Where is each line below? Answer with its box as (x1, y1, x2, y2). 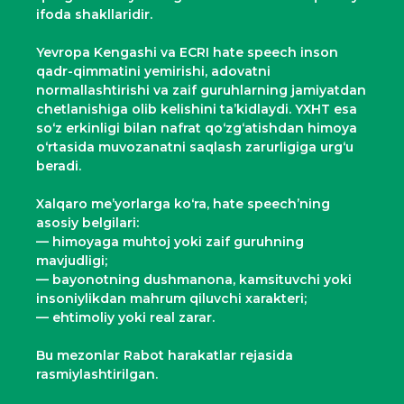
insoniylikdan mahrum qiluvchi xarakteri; (36, 289, 307, 307)
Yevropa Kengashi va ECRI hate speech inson (36, 43, 338, 60)
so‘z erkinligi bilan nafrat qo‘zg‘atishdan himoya (36, 119, 357, 136)
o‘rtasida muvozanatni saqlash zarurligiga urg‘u (36, 138, 353, 155)
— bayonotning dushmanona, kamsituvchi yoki (36, 271, 352, 288)
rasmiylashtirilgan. (36, 365, 158, 382)
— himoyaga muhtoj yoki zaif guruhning (36, 233, 304, 250)
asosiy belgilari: (36, 214, 139, 231)
